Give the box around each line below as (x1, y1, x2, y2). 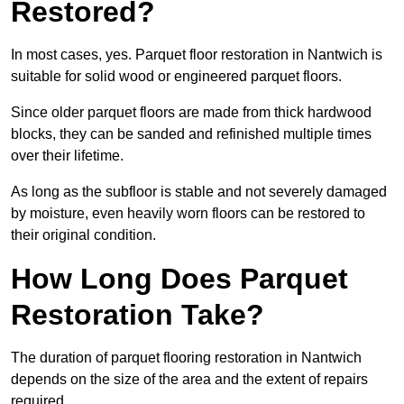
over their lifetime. (11, 148, 124, 164)
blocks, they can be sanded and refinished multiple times (11, 126, 372, 142)
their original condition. (11, 227, 156, 243)
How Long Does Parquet (11, 262, 348, 296)
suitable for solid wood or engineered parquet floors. (11, 69, 342, 85)
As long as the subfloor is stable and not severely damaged (11, 184, 387, 200)
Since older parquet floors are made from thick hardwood (11, 105, 372, 121)
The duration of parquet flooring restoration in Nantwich (11, 350, 362, 366)
